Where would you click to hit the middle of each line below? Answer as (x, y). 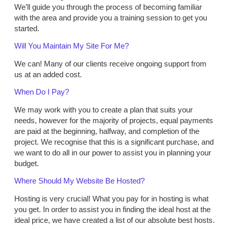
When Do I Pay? (42, 92)
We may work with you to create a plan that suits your (104, 110)
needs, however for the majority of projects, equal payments (114, 121)
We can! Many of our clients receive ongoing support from (110, 64)
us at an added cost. (48, 75)
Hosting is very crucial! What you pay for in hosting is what (111, 199)
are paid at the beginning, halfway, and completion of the (107, 131)
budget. (27, 164)
